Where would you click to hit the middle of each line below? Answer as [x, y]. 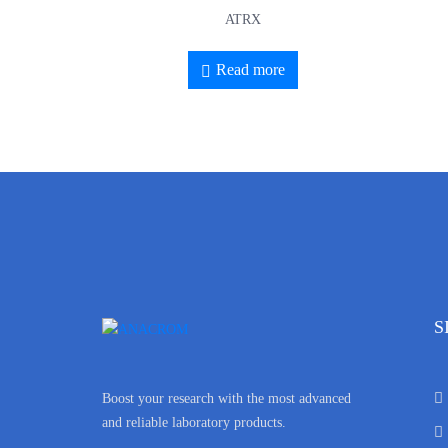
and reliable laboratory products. [194, 423]
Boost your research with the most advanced [226, 399]
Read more [251, 70]
